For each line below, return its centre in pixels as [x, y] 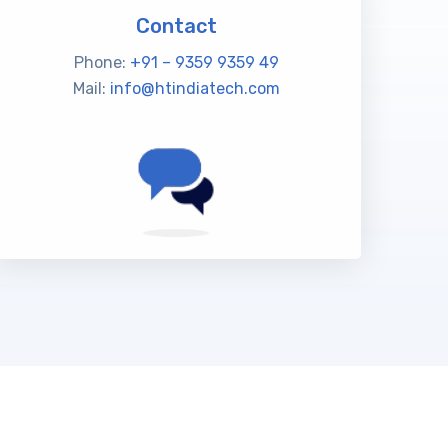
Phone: [101, 62]
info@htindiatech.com [194, 88]
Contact [176, 26]
